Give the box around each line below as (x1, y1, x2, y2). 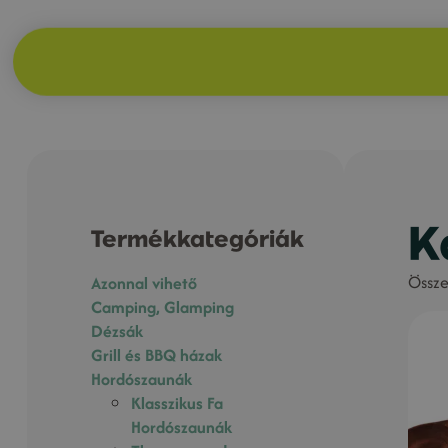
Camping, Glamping (91, 294, 235, 319)
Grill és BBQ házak (91, 342, 223, 367)
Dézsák (91, 318, 144, 343)
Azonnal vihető (91, 270, 198, 295)
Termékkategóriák (91, 223, 305, 253)
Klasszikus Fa (131, 390, 224, 415)
